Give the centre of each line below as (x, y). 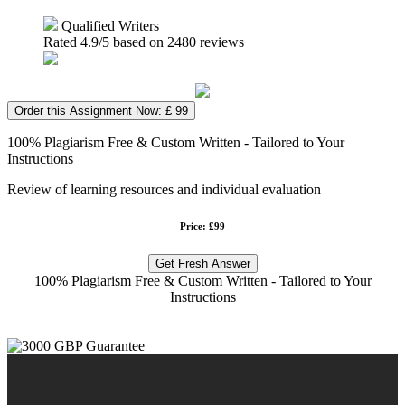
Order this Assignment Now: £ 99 (101, 110)
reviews (220, 42)
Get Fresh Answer (202, 263)
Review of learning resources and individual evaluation (164, 189)
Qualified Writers (108, 25)
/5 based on (133, 42)
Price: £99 (202, 226)
